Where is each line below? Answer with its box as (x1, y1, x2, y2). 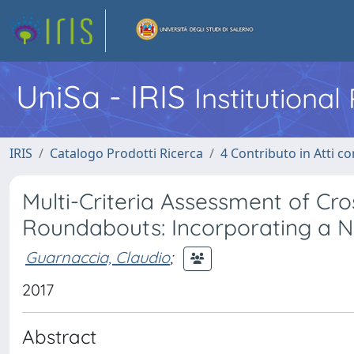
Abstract (22, 325, 96, 348)
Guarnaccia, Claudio (25, 247, 170, 267)
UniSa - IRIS (16, 77, 194, 116)
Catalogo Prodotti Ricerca (50, 145, 203, 162)
